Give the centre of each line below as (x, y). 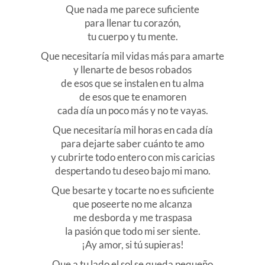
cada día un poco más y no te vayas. (132, 111)
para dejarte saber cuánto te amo (132, 144)
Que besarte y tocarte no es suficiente (132, 190)
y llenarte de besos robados (132, 70)
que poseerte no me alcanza (132, 204)
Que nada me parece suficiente (132, 9)
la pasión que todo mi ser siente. (132, 231)
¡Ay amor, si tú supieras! (132, 245)
